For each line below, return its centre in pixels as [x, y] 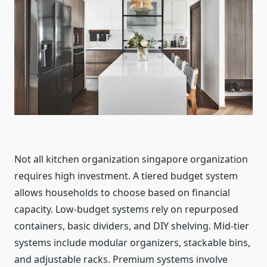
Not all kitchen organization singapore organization [131, 159]
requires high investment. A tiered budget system [126, 176]
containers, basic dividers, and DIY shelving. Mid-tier [132, 226]
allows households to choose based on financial [122, 193]
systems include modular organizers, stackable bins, [132, 243]
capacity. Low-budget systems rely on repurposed [126, 209]
